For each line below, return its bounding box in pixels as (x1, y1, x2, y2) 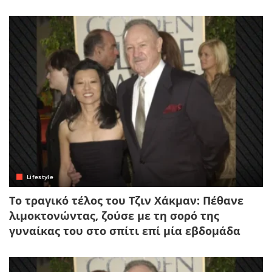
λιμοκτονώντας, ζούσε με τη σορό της (9, 208, 219, 223)
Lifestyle (27, 172, 54, 181)
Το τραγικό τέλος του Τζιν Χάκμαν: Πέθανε (9, 192, 243, 208)
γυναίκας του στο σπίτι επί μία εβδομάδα (9, 223, 240, 238)
